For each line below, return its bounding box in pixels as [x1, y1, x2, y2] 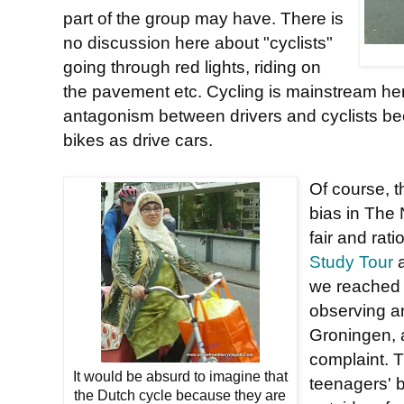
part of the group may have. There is [63, 8, 344, 29]
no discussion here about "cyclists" [63, 32, 333, 53]
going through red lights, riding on [63, 57, 321, 78]
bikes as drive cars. [63, 130, 213, 151]
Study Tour [309, 252, 394, 272]
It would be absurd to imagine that [73, 369, 288, 385]
